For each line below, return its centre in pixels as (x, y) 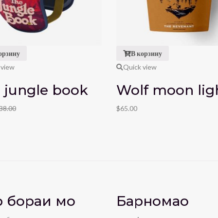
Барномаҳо (153, 201)
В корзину (146, 53)
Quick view (140, 67)
